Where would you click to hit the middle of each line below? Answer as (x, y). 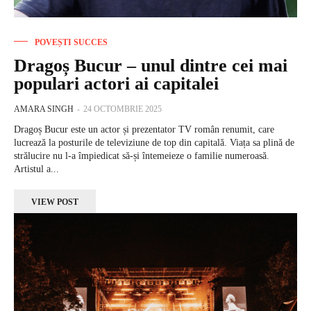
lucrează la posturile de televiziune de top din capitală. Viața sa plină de (154, 142)
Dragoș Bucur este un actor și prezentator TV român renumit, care (144, 129)
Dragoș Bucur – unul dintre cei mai (151, 65)
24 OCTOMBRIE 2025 (123, 109)
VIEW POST (55, 202)
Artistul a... (36, 169)
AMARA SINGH (44, 109)
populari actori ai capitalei (116, 83)
